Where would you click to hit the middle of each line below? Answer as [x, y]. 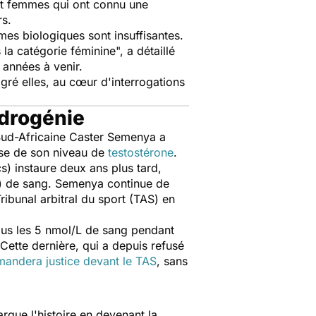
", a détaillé [145, 51]
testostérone [141, 152]
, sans [172, 261]
